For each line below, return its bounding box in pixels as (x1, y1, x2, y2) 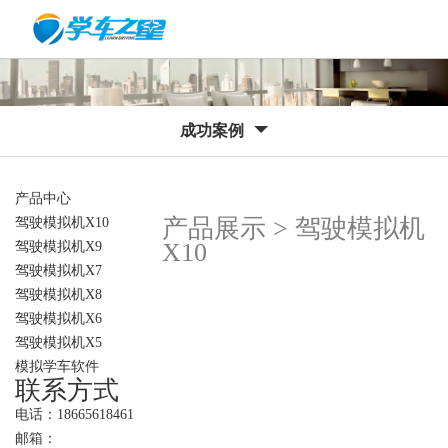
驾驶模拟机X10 (15, 214, 109, 230)
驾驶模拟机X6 (15, 310, 102, 326)
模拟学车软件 (15, 358, 99, 374)
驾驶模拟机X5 (15, 334, 102, 350)
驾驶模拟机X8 (15, 286, 102, 302)
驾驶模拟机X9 (15, 238, 102, 254)
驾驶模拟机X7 (15, 262, 102, 278)
